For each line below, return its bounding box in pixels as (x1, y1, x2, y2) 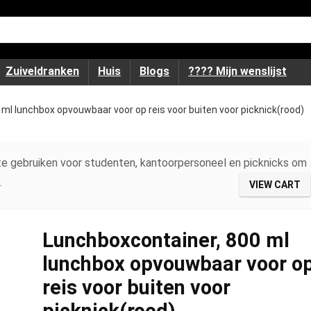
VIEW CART (249, 179, 301, 190)
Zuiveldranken (6, 65, 79, 78)
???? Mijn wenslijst (188, 65, 287, 78)
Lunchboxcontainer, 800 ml (42, 228, 289, 252)
